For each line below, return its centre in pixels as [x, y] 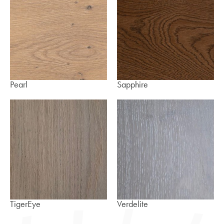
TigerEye [25, 204]
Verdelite [132, 204]
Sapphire [132, 84]
